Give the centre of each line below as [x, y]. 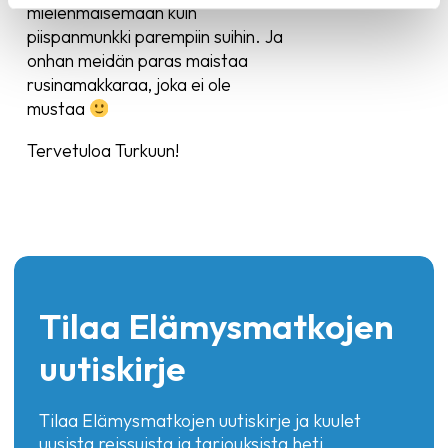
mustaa [57, 108]
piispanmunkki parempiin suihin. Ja [154, 36]
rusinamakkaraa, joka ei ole [128, 84]
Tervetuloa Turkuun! [102, 150]
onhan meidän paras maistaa [137, 60]
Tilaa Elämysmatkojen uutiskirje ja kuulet [200, 420]
